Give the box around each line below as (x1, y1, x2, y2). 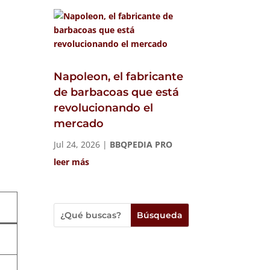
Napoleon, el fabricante (54, 70, 184, 84)
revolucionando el (54, 101, 154, 115)
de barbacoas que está (54, 86, 180, 99)
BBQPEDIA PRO (110, 139, 173, 151)
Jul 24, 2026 (54, 139, 101, 151)
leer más (54, 156, 90, 168)
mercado (54, 117, 104, 131)
